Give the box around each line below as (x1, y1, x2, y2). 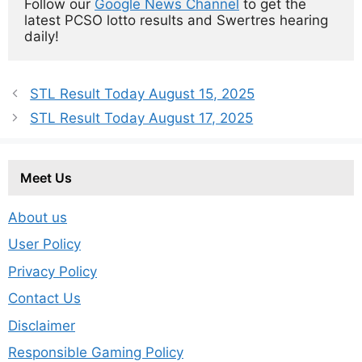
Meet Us (20, 169, 72, 186)
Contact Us (8, 290, 81, 307)
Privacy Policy (8, 263, 97, 280)
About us (8, 208, 67, 225)
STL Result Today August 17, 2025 (30, 109, 254, 126)
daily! (24, 28, 59, 45)
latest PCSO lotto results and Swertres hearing (24, 12, 328, 29)
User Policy (8, 236, 81, 253)
